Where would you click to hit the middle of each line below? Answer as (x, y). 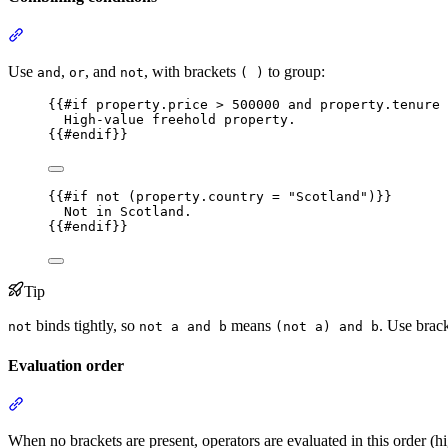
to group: (294, 72)
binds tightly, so (85, 326)
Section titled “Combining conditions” (143, 35)
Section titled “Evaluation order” (125, 403)
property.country (200, 197)
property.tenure (380, 105)
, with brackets (192, 72)
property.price (152, 105)
